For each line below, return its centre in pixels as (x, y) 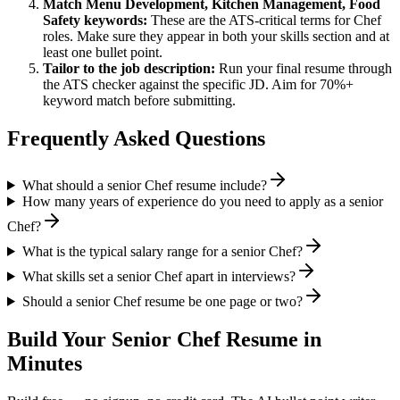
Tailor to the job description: (129, 69)
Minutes (45, 363)
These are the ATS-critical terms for (252, 21)
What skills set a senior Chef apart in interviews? (158, 276)
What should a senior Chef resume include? (144, 185)
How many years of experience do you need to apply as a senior (202, 201)
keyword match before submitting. (139, 101)
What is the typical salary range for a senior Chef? (162, 251)
